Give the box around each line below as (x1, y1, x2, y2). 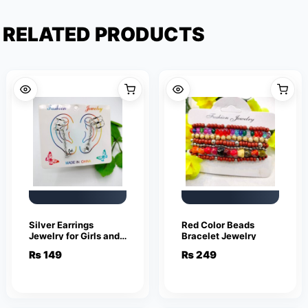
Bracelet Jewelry (181, 230, 256, 242)
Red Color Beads (181, 219, 254, 231)
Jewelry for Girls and (29, 230, 120, 242)
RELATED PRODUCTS (3, 22, 205, 46)
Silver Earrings (29, 219, 93, 231)
